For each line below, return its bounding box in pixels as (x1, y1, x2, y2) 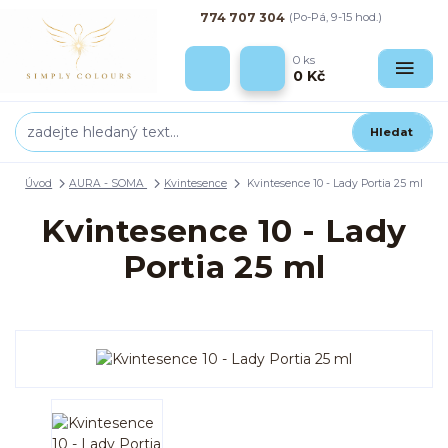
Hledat (370, 124, 414, 139)
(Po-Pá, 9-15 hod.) (288, 10, 382, 24)
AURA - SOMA (69, 176, 148, 190)
